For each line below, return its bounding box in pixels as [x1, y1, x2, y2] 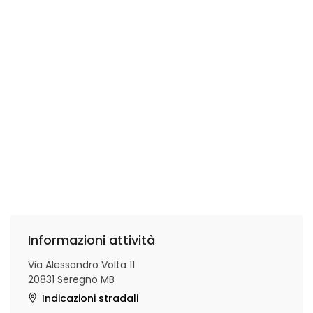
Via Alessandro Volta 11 [28, 258, 135, 272]
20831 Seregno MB [28, 272, 115, 286]
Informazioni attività [28, 231, 155, 249]
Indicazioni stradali [42, 291, 138, 305]
